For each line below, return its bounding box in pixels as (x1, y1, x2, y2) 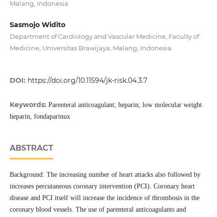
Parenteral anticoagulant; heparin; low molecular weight (48, 101, 202, 109)
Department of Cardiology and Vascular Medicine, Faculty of (9, 32, 199, 40)
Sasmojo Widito (9, 20, 65, 29)
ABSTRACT (9, 143, 53, 153)
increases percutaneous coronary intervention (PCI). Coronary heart (9, 183, 195, 190)
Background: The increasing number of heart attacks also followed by (9, 171, 201, 179)
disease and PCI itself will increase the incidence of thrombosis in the (9, 194, 200, 202)
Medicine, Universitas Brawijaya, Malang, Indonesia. (9, 44, 173, 52)
